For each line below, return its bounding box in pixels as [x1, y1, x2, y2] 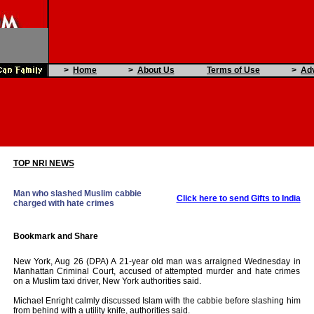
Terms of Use [207, 65, 260, 75]
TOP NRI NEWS [13, 158, 74, 168]
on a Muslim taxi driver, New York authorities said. [13, 276, 201, 286]
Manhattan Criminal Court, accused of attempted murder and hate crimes [13, 266, 301, 276]
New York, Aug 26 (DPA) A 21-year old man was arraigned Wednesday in [13, 257, 301, 266]
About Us [137, 65, 175, 75]
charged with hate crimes [13, 198, 116, 208]
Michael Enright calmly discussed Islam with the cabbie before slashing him [13, 296, 301, 306]
